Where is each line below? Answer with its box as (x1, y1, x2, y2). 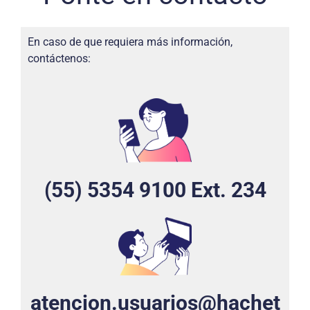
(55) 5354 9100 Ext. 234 (44, 178, 266, 203)
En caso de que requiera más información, (28, 35, 232, 48)
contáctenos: (28, 51, 91, 65)
